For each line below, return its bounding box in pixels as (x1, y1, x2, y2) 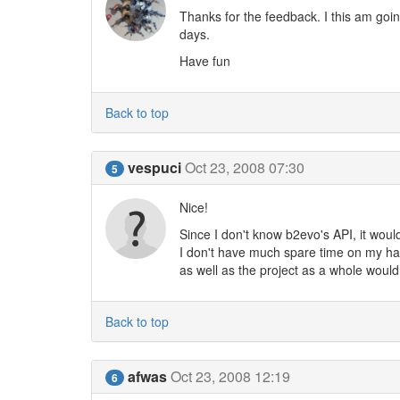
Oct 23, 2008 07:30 (185, 157, 304, 178)
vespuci (128, 157, 181, 178)
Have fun (179, 52, 230, 70)
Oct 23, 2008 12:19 (171, 366, 290, 387)
